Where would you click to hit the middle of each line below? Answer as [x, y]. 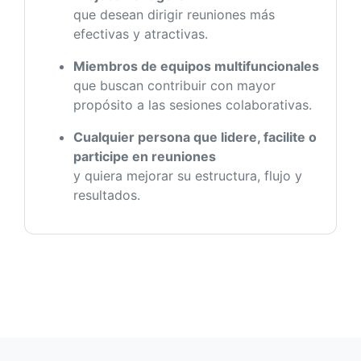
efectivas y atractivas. [141, 33]
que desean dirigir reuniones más [174, 14]
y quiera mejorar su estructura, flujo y [188, 175]
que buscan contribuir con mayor [174, 85]
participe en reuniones [145, 156]
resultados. [107, 195]
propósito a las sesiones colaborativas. [193, 104]
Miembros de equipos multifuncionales [196, 66]
